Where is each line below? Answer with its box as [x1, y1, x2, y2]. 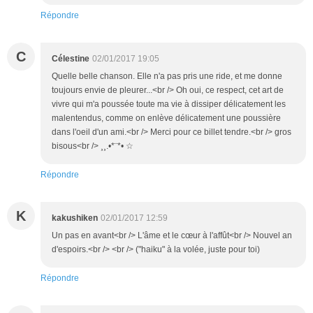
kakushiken [52, 213, 98, 224]
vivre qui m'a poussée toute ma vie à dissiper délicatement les [52, 99, 286, 110]
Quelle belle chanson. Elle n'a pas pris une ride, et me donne [52, 71, 282, 82]
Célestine [52, 54, 89, 64]
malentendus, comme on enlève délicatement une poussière [52, 113, 281, 124]
